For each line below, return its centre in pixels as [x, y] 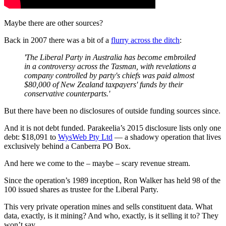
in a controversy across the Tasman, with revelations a [110, 66]
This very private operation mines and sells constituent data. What [108, 206]
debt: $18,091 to [31, 137]
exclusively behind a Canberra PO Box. [67, 146]
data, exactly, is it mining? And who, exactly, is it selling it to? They [111, 215]
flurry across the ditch [145, 40]
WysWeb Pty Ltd [85, 137]
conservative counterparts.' [67, 93]
